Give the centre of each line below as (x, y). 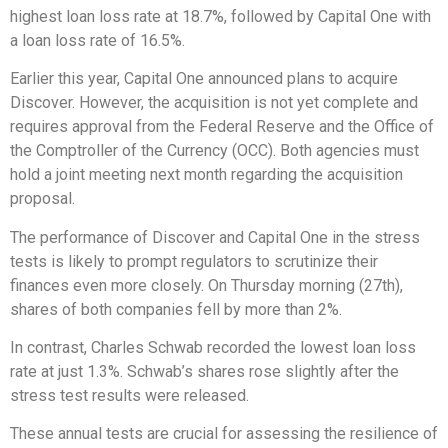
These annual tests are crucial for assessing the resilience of (224, 434)
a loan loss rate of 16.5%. (97, 40)
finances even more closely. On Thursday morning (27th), (206, 285)
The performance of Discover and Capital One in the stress (215, 237)
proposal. (42, 199)
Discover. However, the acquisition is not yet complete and (214, 103)
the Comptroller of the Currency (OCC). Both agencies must (214, 151)
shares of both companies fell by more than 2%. (176, 309)
